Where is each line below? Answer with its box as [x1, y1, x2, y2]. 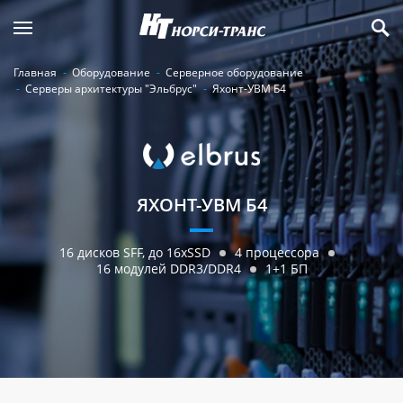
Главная [13, 65, 57, 80]
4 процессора [235, 244, 319, 261]
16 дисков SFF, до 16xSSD [59, 244, 210, 261]
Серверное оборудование [166, 65, 303, 80]
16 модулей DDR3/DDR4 [95, 260, 241, 277]
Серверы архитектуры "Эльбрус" [25, 81, 197, 96]
